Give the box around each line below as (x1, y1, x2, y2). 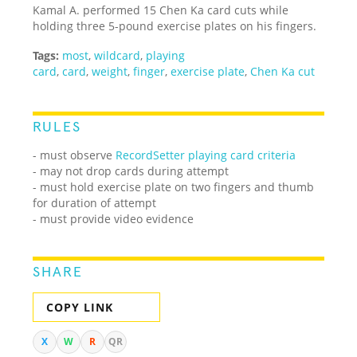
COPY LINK (46, 299, 114, 315)
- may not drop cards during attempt (33, 163, 229, 178)
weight (92, 63, 128, 79)
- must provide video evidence (33, 210, 194, 226)
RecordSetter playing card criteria (116, 147, 296, 163)
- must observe (33, 147, 116, 163)
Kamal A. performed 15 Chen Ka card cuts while (33, 2, 289, 18)
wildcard (94, 47, 141, 63)
